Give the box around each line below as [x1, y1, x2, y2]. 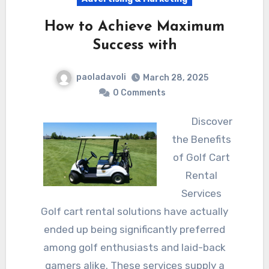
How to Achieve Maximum [44, 19, 225, 34]
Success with [92, 38, 177, 53]
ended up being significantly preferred [44, 223, 225, 235]
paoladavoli [76, 71, 126, 82]
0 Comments [113, 87, 166, 98]
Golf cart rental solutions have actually [41, 205, 228, 217]
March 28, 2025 [143, 72, 208, 83]
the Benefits [172, 133, 231, 145]
